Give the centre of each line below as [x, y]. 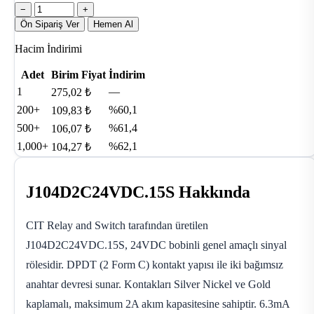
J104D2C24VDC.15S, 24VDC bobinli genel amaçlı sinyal [156, 245]
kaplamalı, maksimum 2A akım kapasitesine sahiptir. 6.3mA [158, 303]
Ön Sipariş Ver [50, 24]
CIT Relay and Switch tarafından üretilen [117, 225]
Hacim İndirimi [48, 48]
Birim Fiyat [78, 74]
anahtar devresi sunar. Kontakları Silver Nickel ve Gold [148, 284]
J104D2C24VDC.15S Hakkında [138, 192]
